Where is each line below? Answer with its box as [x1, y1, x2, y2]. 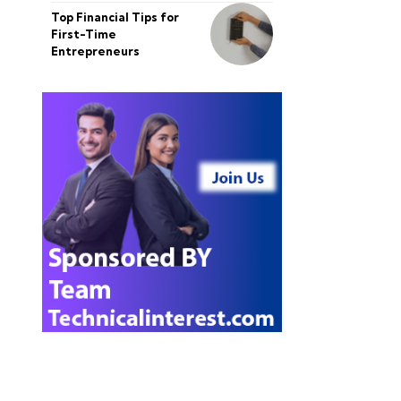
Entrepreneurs [50, 43, 140, 58]
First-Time [50, 26, 116, 41]
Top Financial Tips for [50, 9, 179, 24]
